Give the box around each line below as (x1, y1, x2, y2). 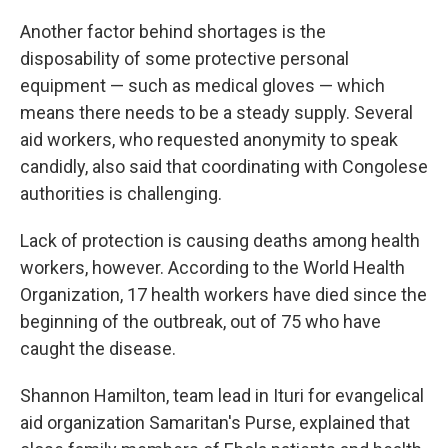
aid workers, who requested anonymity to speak (20, 129, 398, 150)
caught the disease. (20, 338, 176, 359)
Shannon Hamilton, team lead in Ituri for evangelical (20, 385, 424, 406)
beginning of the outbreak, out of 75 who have (20, 311, 381, 332)
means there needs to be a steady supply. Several (20, 102, 413, 123)
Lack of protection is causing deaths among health (20, 230, 420, 251)
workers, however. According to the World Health (20, 257, 405, 278)
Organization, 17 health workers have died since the (20, 284, 427, 305)
